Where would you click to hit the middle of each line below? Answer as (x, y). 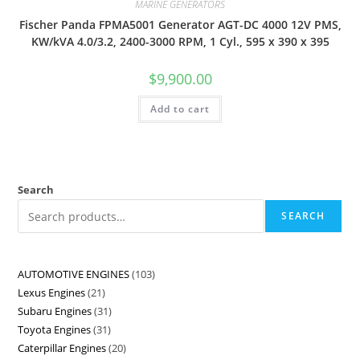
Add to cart (180, 108)
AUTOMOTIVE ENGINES (74, 274)
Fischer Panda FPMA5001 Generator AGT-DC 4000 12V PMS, (180, 24)
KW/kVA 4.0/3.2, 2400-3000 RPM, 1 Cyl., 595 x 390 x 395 (180, 41)
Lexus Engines (52, 293)
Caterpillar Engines (62, 348)
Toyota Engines (55, 330)
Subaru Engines (55, 311)
